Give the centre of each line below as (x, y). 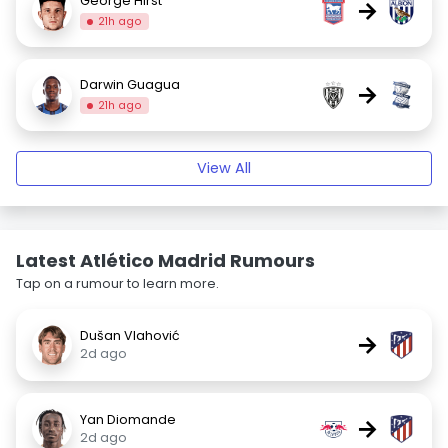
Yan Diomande (128, 419)
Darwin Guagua (130, 84)
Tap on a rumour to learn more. (117, 283)
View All (224, 168)
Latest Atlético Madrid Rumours (165, 260)
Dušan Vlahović (130, 335)
